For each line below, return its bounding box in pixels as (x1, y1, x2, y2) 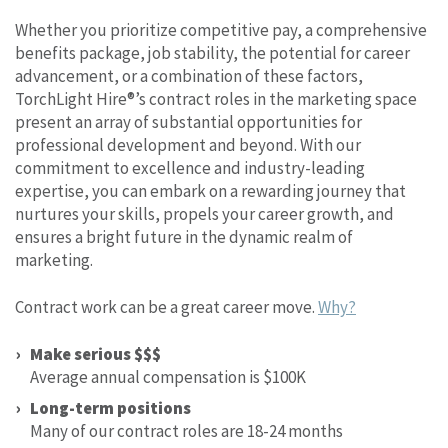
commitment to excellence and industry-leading (15, 156, 365, 179)
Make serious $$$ (30, 342, 161, 365)
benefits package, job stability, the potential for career (15, 41, 410, 64)
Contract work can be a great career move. (15, 295, 318, 318)
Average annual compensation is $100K (30, 365, 306, 388)
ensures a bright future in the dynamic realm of (15, 225, 353, 248)
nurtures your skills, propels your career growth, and (15, 202, 394, 225)
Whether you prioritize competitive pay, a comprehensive (15, 18, 427, 41)
